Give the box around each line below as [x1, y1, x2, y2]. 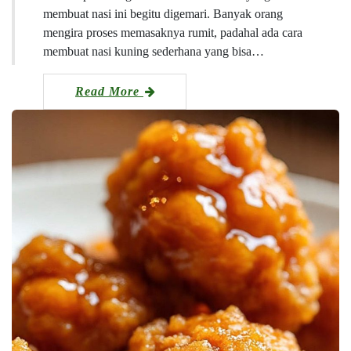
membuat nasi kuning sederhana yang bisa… [43, 45, 264, 59]
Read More [75, 85, 143, 99]
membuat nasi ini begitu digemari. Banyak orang [43, 7, 283, 21]
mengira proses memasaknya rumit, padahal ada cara [43, 26, 302, 40]
